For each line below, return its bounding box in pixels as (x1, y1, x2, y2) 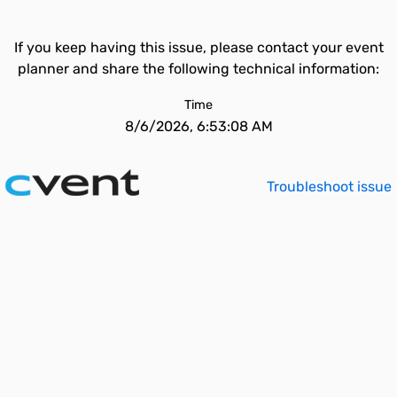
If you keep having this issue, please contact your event (13, 39, 384, 56)
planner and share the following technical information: (18, 60, 379, 77)
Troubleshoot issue (267, 178, 392, 195)
